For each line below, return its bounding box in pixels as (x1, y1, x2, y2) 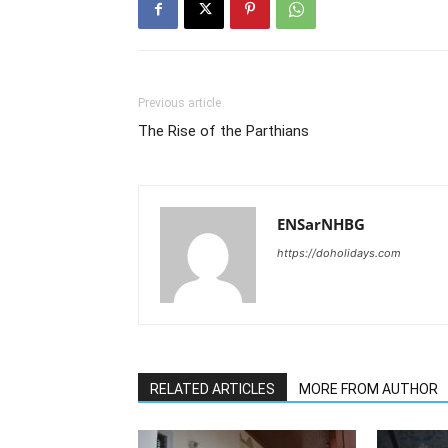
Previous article (138, 96, 221, 110)
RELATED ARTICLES (150, 381, 275, 397)
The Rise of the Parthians (138, 122, 309, 140)
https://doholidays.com (277, 246, 401, 260)
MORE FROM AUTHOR (299, 381, 438, 397)
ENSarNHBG (277, 214, 365, 234)
